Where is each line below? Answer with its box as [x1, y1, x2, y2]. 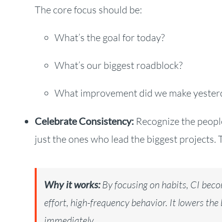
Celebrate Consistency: [34, 115, 134, 127]
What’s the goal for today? [54, 31, 165, 44]
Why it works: [44, 178, 100, 191]
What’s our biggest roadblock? [54, 59, 182, 72]
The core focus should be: [34, 3, 142, 16]
